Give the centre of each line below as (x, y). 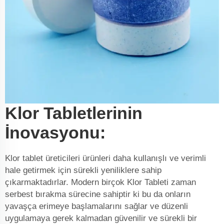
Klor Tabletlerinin (74, 113)
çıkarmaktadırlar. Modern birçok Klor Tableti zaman (100, 182)
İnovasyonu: (55, 133)
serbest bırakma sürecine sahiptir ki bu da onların (98, 194)
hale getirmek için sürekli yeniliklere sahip (83, 170)
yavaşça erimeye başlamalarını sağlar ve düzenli (96, 206)
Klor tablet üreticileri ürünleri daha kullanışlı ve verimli (105, 158)
